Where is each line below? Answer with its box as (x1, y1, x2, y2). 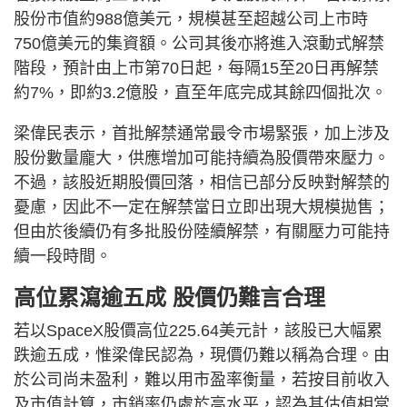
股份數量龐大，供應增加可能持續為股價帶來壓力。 (14, 148, 390, 167)
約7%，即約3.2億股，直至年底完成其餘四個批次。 (14, 83, 387, 102)
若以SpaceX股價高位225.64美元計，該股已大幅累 (14, 321, 382, 340)
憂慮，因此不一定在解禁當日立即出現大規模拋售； (14, 197, 390, 216)
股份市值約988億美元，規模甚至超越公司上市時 (14, 9, 368, 28)
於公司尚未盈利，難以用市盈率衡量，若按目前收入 (14, 370, 390, 389)
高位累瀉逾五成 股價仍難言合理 (14, 284, 325, 310)
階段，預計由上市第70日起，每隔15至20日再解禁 (14, 58, 379, 77)
